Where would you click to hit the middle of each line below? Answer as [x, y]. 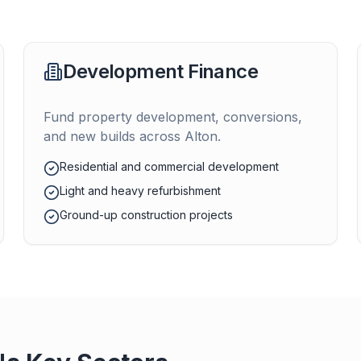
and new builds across [114, 136]
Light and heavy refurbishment [141, 191]
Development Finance [160, 71]
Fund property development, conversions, [173, 117]
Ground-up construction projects [147, 215]
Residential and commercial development [170, 166]
